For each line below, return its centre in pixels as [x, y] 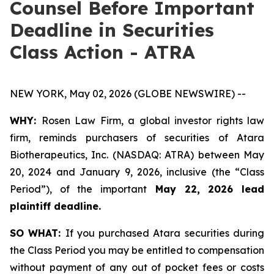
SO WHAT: [38, 233]
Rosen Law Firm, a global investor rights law [153, 120]
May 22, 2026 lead [206, 189]
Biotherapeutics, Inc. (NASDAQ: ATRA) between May [137, 155]
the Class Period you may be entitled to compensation [137, 250]
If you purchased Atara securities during [165, 233]
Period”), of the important [79, 189]
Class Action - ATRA [102, 52]
